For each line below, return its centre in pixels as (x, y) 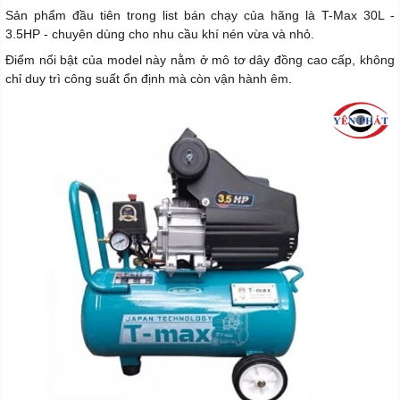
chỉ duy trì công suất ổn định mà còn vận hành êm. (149, 79)
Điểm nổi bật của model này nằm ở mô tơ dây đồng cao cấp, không (200, 60)
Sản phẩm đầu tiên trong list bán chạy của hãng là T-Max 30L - (200, 16)
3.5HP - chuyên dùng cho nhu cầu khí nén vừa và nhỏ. (160, 34)
